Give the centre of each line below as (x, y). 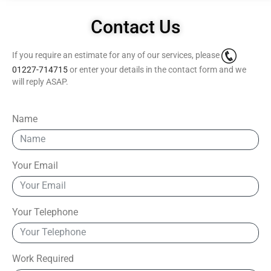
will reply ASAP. (41, 82)
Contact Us (135, 27)
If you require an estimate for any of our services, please (117, 55)
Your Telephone (45, 212)
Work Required (43, 259)
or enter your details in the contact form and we (157, 70)
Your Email (35, 166)
